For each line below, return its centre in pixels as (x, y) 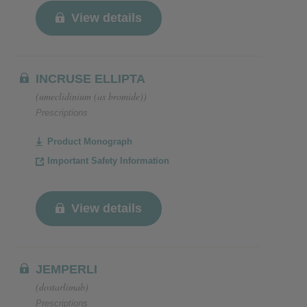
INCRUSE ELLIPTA (90, 79)
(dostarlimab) (62, 287)
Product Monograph (90, 142)
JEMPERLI (66, 269)
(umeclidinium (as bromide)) (91, 96)
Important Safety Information (108, 161)
